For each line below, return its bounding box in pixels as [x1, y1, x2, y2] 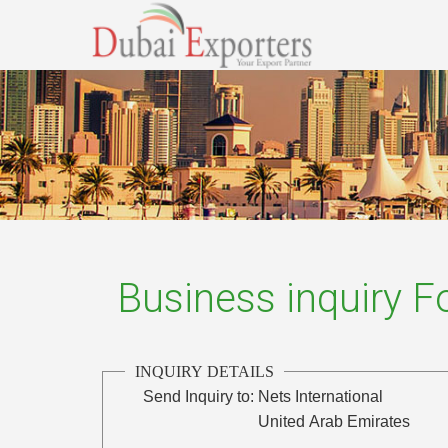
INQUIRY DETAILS [135, 362, 275, 380]
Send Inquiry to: [143, 387, 255, 405]
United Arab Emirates [258, 412, 411, 430]
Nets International [258, 387, 384, 405]
